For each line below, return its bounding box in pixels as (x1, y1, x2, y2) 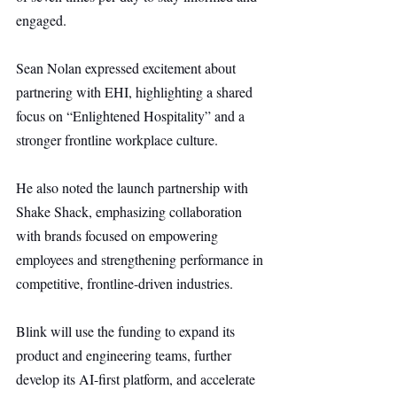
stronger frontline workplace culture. (16, 130, 218, 149)
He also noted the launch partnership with (16, 178, 252, 197)
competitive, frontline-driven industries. (16, 274, 233, 292)
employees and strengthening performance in (16, 250, 267, 269)
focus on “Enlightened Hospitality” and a (16, 106, 248, 125)
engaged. (16, 11, 66, 29)
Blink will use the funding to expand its (16, 322, 238, 340)
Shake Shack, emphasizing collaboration (16, 202, 245, 221)
